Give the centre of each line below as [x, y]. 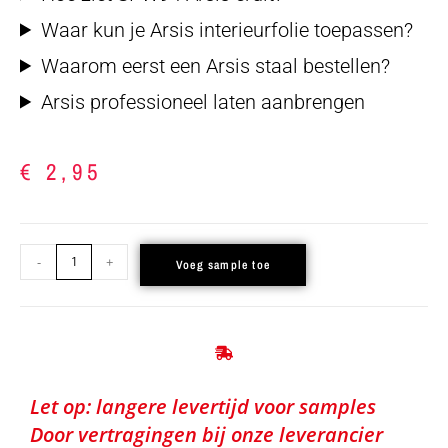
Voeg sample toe [223, 264]
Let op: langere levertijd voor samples [203, 406]
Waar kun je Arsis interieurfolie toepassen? [227, 29]
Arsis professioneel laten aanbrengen [203, 101]
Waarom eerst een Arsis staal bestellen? [216, 65]
